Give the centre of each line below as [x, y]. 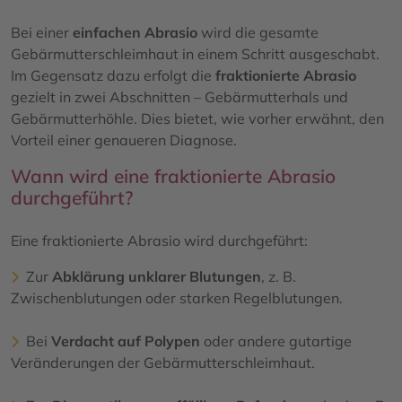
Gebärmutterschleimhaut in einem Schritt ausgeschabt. [195, 53]
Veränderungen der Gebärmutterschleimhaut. [163, 362]
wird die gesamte [258, 32]
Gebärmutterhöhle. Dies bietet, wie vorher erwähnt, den [197, 118]
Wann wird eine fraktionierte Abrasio [173, 175]
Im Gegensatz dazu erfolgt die [113, 75]
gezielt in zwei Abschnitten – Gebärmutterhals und [179, 96]
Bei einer [42, 32]
